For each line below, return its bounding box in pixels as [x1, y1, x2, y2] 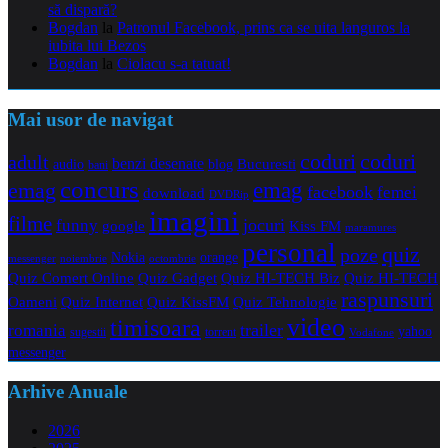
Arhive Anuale [8, 380, 127, 402]
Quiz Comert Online [8, 269, 134, 287]
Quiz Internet [61, 293, 143, 311]
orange [200, 250, 238, 266]
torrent [205, 325, 236, 340]
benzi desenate [112, 155, 204, 174]
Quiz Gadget [138, 269, 217, 287]
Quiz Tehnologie [233, 293, 337, 311]
